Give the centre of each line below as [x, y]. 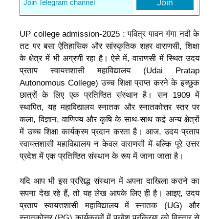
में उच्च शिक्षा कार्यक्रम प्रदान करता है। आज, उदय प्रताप [109, 132]
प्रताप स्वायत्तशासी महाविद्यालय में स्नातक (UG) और [109, 205]
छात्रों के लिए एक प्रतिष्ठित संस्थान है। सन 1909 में [109, 95]
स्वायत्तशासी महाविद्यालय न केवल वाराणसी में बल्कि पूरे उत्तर [109, 144]
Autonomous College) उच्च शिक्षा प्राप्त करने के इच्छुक [109, 83]
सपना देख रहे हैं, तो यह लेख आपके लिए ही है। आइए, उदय [109, 193]
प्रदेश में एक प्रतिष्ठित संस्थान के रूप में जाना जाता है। [101, 156]
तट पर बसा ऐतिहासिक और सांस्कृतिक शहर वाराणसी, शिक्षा [109, 46]
